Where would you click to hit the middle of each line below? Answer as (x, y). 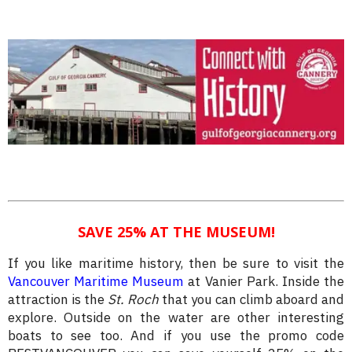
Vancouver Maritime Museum (96, 281)
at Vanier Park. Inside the (264, 281)
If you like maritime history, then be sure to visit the (176, 263)
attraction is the (58, 299)
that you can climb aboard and (251, 299)
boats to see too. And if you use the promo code (176, 335)
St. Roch (133, 299)
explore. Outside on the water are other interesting (176, 317)
